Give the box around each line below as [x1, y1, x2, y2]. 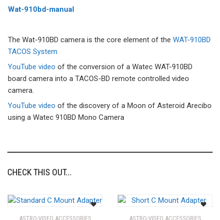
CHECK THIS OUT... [7, 166, 72, 177]
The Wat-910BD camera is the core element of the [8, 35, 173, 44]
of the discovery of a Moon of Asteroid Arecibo [55, 101, 212, 110]
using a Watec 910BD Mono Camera [8, 112, 124, 122]
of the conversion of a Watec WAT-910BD [55, 62, 192, 71]
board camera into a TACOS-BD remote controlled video [8, 74, 189, 83]
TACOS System [8, 47, 57, 56]
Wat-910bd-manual [8, 4, 74, 14]
